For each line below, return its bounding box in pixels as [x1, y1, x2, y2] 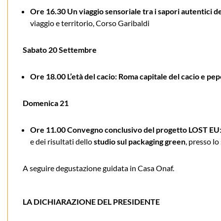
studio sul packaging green [94, 136, 185, 146]
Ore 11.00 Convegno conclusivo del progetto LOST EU [30, 124, 220, 134]
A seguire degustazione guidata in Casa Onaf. [23, 163, 174, 173]
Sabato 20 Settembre [23, 44, 97, 54]
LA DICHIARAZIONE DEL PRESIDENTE [23, 196, 160, 206]
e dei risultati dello [30, 136, 94, 146]
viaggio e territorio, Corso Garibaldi [30, 18, 149, 28]
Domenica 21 [23, 98, 69, 108]
